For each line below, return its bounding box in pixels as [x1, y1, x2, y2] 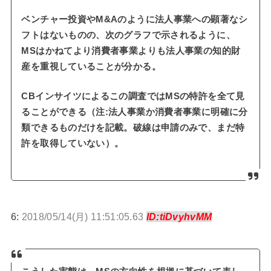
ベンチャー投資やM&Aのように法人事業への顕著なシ [21, 14, 248, 24]
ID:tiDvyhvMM [146, 211, 212, 223]
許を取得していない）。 [21, 139, 124, 149]
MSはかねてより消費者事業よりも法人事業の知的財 [21, 45, 241, 56]
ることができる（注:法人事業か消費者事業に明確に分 [21, 107, 248, 117]
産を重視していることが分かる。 [21, 61, 161, 71]
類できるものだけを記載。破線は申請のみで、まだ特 [21, 123, 245, 133]
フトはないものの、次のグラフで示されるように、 [21, 30, 235, 40]
